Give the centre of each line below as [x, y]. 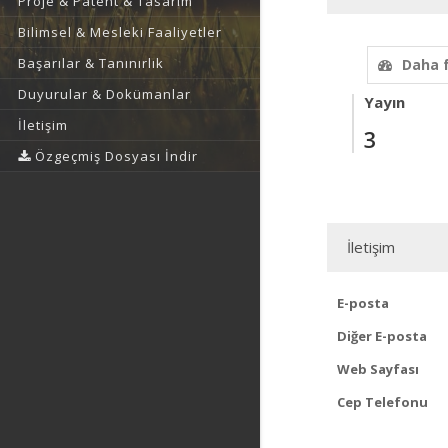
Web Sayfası [378, 369]
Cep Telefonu [382, 402]
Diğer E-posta [382, 336]
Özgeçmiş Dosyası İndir [114, 156]
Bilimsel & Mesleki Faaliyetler [120, 32]
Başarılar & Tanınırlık [91, 63]
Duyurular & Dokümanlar [104, 94]
